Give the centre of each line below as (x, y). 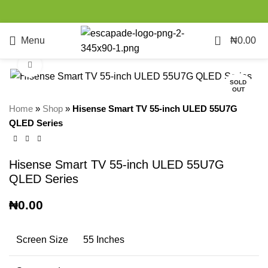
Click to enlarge (71, 65)
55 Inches (104, 240)
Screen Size (42, 240)
